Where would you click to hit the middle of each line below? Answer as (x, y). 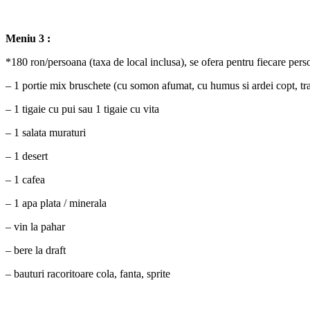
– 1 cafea (25, 179)
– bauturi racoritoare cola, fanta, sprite (88, 273)
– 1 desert (27, 156)
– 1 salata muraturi (46, 132)
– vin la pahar (35, 226)
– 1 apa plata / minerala (56, 203)
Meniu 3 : (28, 38)
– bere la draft (36, 250)
